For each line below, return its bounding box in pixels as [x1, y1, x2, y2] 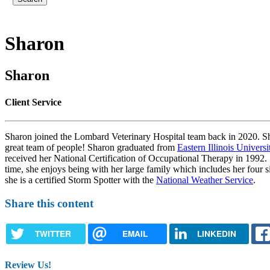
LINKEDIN [196, 228, 236, 240]
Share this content [5, 196, 93, 210]
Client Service [5, 96, 61, 107]
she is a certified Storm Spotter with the [5, 174, 156, 185]
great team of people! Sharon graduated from [5, 142, 177, 152]
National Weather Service [156, 174, 253, 185]
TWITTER [34, 228, 71, 240]
